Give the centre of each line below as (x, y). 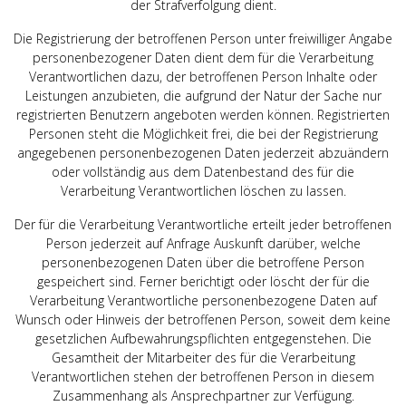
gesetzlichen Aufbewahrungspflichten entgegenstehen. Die (203, 338)
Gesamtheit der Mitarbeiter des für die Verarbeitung (203, 357)
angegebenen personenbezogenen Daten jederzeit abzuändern (203, 152)
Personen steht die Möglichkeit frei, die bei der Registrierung (203, 133)
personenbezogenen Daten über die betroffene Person (203, 262)
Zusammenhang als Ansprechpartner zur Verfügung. (203, 395)
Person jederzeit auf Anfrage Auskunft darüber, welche (203, 243)
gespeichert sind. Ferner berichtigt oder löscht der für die (203, 281)
